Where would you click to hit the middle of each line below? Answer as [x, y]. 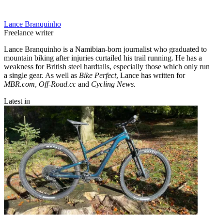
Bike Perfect [98, 75]
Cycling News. [113, 84]
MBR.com [19, 84]
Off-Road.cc [57, 84]
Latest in [17, 101]
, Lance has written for [151, 75]
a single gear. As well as [41, 75]
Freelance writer [29, 32]
